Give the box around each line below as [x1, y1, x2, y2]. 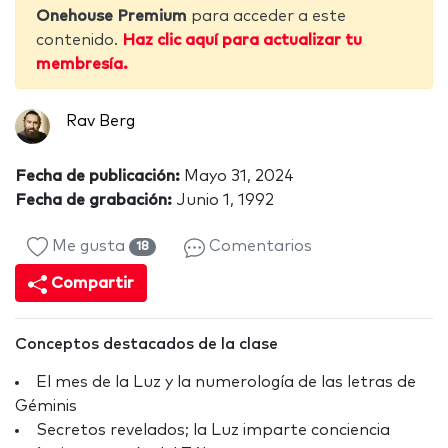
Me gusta [47, 238, 129, 255]
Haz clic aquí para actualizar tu [122, 32, 362, 49]
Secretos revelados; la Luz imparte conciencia [36, 422, 390, 439]
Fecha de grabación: [15, 192, 172, 209]
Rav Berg [66, 113, 135, 130]
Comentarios [204, 238, 312, 255]
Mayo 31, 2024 [180, 168, 294, 185]
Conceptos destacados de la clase [15, 336, 278, 353]
